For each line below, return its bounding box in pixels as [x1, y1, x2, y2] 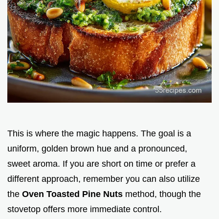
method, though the [125, 189, 201, 199]
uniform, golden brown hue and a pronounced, [7, 143, 187, 153]
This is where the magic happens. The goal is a [7, 128, 191, 138]
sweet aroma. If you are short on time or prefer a [7, 158, 196, 169]
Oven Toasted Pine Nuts [22, 189, 125, 199]
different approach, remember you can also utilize [7, 174, 200, 184]
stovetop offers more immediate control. [7, 204, 162, 214]
